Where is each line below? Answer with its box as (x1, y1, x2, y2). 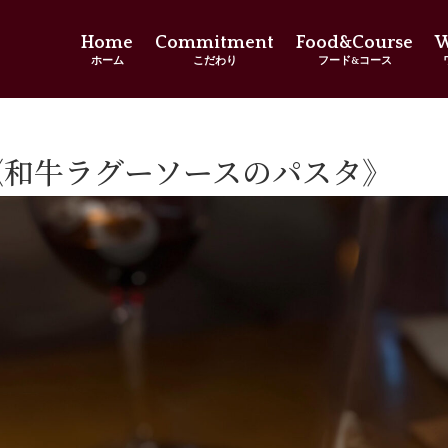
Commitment (155, 33, 275, 53)
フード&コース (317, 55, 392, 67)
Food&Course (296, 33, 414, 53)
